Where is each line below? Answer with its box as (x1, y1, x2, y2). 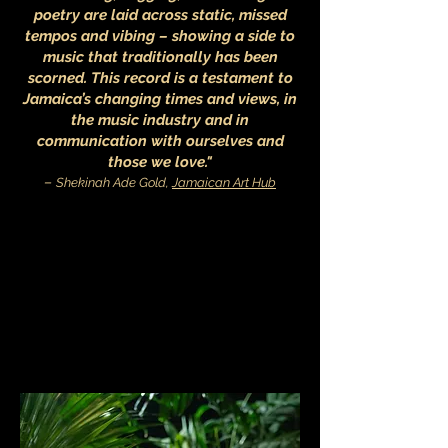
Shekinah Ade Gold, (56, 175, 172, 191)
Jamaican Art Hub (172, 175, 276, 191)
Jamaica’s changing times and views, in (23, 90, 297, 109)
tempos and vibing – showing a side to (25, 27, 295, 46)
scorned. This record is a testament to (27, 69, 293, 88)
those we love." (108, 153, 212, 172)
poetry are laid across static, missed (33, 6, 287, 25)
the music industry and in (71, 111, 249, 130)
